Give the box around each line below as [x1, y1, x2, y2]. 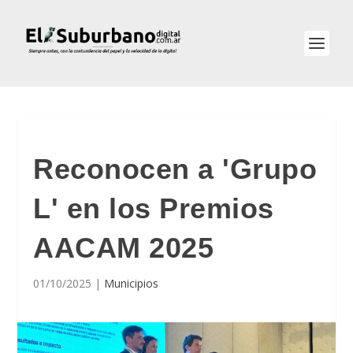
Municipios [104, 276, 159, 291]
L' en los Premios [33, 192, 274, 225]
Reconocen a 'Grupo [33, 153, 318, 185]
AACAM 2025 [33, 232, 214, 264]
